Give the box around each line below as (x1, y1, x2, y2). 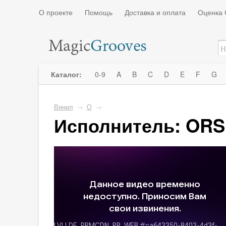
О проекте (38, 7, 73, 17)
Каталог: (50, 69, 84, 79)
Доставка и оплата (124, 7, 186, 17)
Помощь (84, 7, 112, 17)
